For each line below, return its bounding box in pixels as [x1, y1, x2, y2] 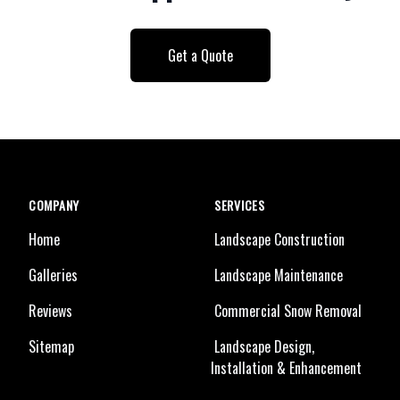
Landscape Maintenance [214, 264, 343, 286]
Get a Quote [167, 45, 233, 66]
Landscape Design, [214, 336, 314, 357]
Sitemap [29, 336, 74, 357]
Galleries [29, 264, 78, 286]
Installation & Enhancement [211, 357, 362, 379]
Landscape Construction [214, 229, 345, 250]
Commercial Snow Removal [214, 300, 362, 321]
